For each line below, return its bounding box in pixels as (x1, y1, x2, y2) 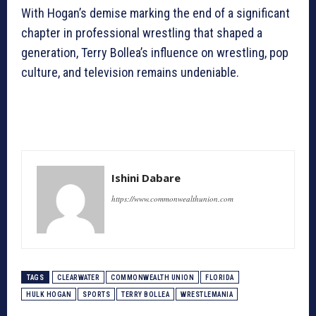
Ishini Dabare (111, 171, 181, 186)
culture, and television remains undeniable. (21, 65, 239, 80)
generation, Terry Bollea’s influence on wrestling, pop (21, 45, 288, 61)
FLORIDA (205, 274, 234, 282)
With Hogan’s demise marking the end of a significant (21, 6, 290, 21)
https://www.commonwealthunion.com (111, 193, 233, 205)
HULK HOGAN (26, 291, 71, 299)
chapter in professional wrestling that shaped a (21, 25, 262, 41)
